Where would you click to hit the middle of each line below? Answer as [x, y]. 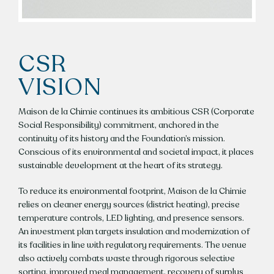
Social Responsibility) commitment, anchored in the [118, 125]
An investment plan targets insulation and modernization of [134, 232]
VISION [60, 88]
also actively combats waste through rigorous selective [126, 259]
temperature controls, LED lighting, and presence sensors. [131, 218]
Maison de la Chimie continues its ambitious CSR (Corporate [136, 112]
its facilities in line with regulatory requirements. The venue [132, 245]
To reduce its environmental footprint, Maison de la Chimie [132, 191]
